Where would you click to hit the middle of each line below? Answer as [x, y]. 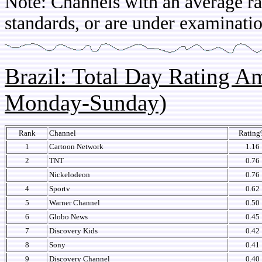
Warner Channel [75, 203]
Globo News [68, 217]
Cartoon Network [76, 146]
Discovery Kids [73, 231]
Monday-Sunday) [86, 103]
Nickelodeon [70, 175]
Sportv [60, 189]
